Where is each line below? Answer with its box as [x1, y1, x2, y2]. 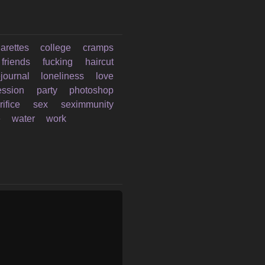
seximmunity [60, 99, 114, 109]
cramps [82, 43, 114, 53]
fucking [42, 57, 73, 67]
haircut [85, 57, 114, 67]
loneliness [41, 71, 85, 81]
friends [1, 57, 30, 67]
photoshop [69, 85, 114, 95]
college [40, 43, 72, 53]
